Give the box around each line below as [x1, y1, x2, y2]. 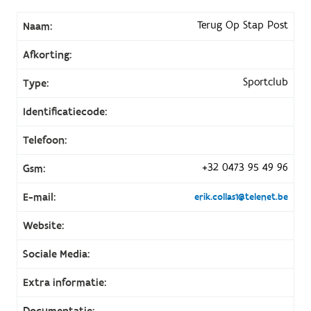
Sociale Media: [22, 246, 90, 261]
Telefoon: [22, 133, 67, 147]
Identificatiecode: [22, 104, 107, 119]
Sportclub [243, 74, 289, 89]
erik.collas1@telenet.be [194, 190, 289, 203]
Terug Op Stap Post [197, 17, 289, 32]
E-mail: [22, 190, 56, 204]
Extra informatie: [22, 275, 106, 289]
